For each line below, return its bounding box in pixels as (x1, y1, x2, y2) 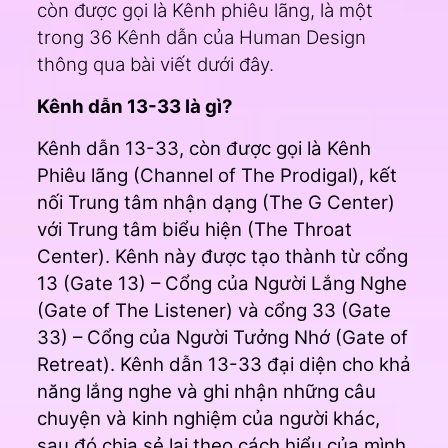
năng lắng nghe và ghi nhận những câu (36, 380, 376, 403)
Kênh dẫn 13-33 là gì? (36, 95, 233, 118)
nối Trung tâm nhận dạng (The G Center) (36, 191, 395, 214)
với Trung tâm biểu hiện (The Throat (36, 218, 352, 241)
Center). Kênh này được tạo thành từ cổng (36, 245, 408, 268)
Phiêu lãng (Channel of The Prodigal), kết (36, 164, 397, 187)
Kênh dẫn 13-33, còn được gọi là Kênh (36, 137, 371, 160)
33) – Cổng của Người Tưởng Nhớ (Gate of (36, 326, 408, 349)
